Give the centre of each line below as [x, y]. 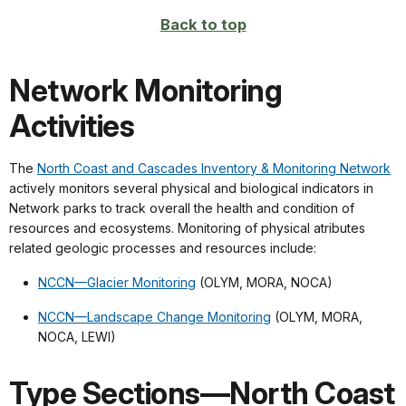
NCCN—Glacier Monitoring [117, 282]
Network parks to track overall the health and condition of [182, 208]
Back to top [203, 24]
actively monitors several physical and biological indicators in [191, 188]
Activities [72, 126]
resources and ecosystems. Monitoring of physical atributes [187, 227]
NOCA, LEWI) [77, 336]
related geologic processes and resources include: [163, 247]
